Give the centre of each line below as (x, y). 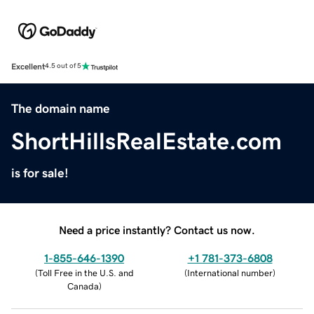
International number (230, 273)
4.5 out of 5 (63, 66)
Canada (83, 286)
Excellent (28, 66)
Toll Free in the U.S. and (86, 273)
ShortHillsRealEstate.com (146, 141)
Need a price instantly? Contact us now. (157, 230)
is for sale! (40, 173)
